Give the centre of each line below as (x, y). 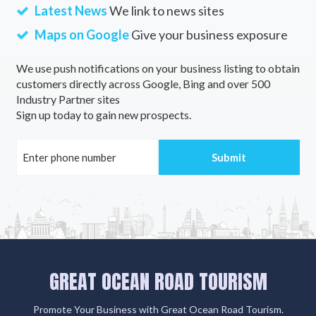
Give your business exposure (208, 34)
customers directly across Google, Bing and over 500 (143, 83)
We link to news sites (165, 10)
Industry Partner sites (68, 99)
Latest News (71, 10)
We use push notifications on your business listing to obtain (158, 68)
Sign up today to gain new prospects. (103, 114)
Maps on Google (81, 34)
